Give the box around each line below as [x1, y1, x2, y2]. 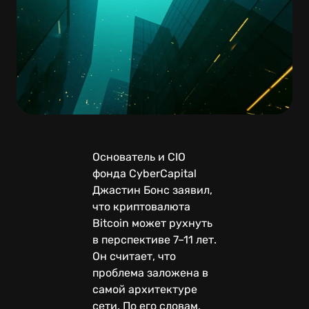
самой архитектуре [92, 282, 197, 296]
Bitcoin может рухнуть [92, 216, 212, 230]
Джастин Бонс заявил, [92, 183, 212, 197]
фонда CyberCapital [92, 166, 197, 180]
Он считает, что [92, 249, 176, 263]
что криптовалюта [92, 199, 190, 213]
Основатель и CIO [92, 150, 186, 163]
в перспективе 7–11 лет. [92, 232, 217, 246]
